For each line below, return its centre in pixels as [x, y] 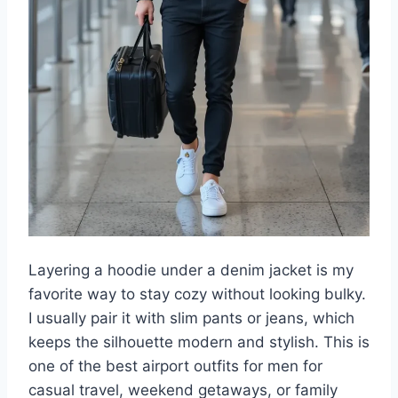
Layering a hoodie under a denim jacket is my [191, 270]
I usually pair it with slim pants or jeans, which [191, 318]
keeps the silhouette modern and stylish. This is [199, 342]
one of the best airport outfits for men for [175, 366]
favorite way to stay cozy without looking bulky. [197, 294]
